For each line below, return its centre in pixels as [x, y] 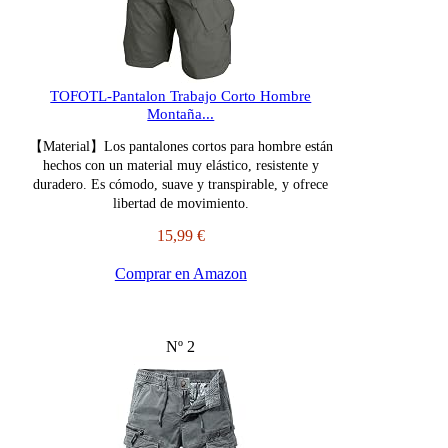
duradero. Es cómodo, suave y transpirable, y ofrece [181, 185]
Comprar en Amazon [180, 274]
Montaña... [181, 114]
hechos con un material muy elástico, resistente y [180, 166]
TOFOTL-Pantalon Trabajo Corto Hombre [181, 96]
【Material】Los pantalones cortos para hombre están [180, 147]
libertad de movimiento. [180, 204]
